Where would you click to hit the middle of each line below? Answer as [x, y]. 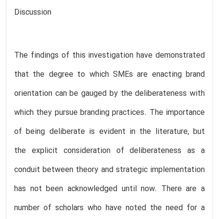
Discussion [33, 12]
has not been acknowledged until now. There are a [109, 189]
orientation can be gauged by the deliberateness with [109, 94]
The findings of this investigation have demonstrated [109, 55]
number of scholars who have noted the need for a [109, 208]
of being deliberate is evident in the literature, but [109, 132]
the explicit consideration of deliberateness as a [109, 151]
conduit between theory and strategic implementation [109, 170]
